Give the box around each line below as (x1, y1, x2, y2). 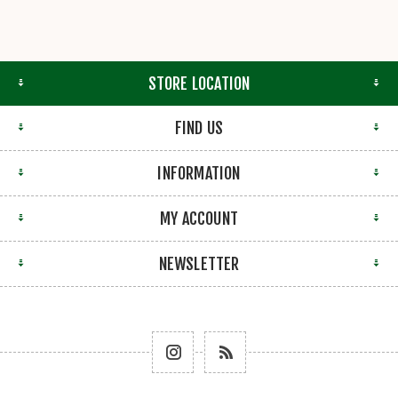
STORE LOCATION (147, 73, 251, 93)
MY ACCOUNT (160, 208, 238, 228)
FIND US (174, 117, 224, 138)
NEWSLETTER (158, 253, 240, 274)
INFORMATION (157, 163, 241, 183)
